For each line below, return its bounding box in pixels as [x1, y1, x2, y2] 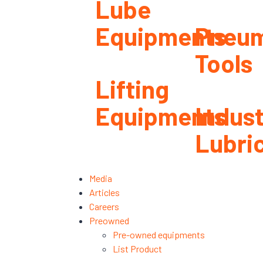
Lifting [95, 74, 169, 104]
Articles [89, 187, 120, 198]
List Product [113, 243, 162, 255]
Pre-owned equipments [113, 229, 205, 241]
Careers [89, 201, 119, 213]
